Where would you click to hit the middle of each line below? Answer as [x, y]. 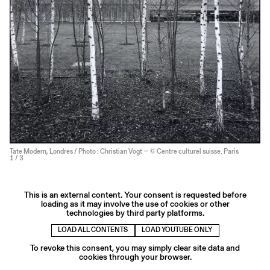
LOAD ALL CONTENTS [93, 230]
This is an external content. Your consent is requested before [135, 194]
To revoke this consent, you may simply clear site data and [135, 247]
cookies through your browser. [135, 256]
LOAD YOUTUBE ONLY [177, 230]
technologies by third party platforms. [135, 212]
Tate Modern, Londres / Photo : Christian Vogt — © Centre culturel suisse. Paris [124, 151]
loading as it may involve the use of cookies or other [135, 203]
